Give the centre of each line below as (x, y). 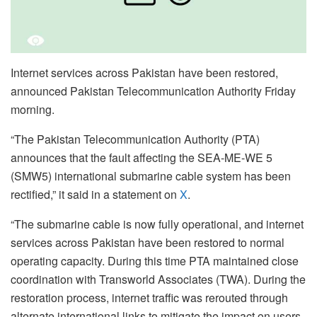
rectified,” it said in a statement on (95, 195)
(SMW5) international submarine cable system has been (151, 176)
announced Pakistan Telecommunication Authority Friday (153, 91)
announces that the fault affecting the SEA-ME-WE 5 (142, 158)
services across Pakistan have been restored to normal (148, 243)
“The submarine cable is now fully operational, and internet (157, 224)
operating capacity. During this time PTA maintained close (155, 261)
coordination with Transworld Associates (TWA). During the (158, 279)
